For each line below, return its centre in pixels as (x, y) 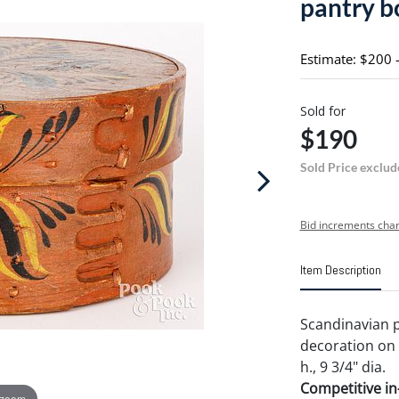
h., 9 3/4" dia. (342, 367)
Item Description (340, 270)
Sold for (322, 111)
